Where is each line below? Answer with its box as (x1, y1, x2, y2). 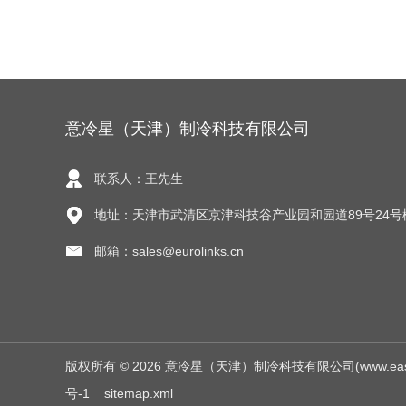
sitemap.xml (104, 386, 173, 401)
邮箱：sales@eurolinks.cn (94, 244, 244, 258)
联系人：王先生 (94, 171, 183, 186)
